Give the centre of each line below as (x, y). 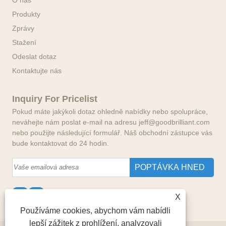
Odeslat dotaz (35, 56)
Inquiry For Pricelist (55, 99)
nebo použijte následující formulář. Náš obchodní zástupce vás (112, 132)
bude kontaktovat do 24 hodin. (61, 143)
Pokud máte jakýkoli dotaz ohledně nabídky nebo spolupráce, (110, 111)
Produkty (26, 14)
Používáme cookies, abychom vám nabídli (96, 211)
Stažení (24, 42)
